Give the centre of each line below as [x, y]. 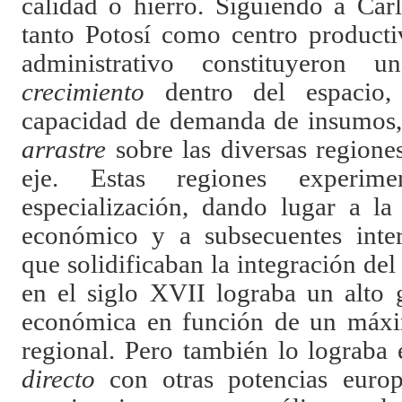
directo [58, 379]
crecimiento [83, 92]
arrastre [63, 149]
